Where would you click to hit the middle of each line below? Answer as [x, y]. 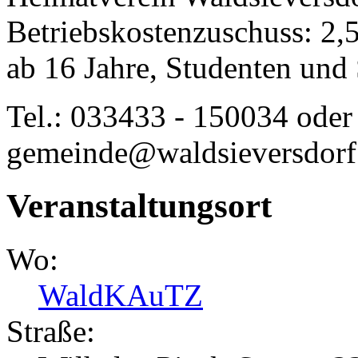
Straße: [51, 332]
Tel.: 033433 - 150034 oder [179, 117]
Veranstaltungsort [139, 206]
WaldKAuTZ [121, 296]
